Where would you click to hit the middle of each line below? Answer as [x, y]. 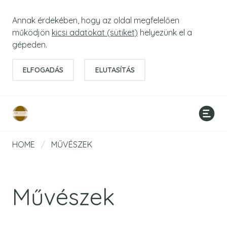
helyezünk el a [165, 32]
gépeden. [30, 45]
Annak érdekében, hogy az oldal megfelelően [96, 20]
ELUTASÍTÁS [115, 70]
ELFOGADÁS [43, 70]
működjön [32, 32]
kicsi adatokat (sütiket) [95, 32]
